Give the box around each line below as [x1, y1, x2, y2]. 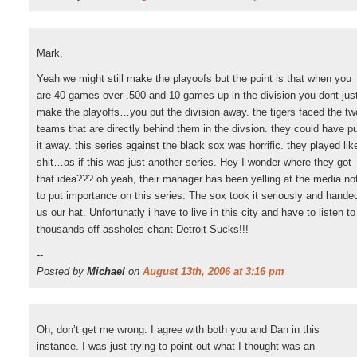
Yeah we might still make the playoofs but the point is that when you [37, 73, 351, 84]
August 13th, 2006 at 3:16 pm [143, 265, 284, 277]
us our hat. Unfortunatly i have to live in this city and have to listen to [37, 206, 355, 218]
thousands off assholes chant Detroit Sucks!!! [37, 223, 249, 235]
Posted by [37, 265, 87, 277]
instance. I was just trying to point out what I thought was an [37, 340, 315, 352]
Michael [87, 265, 125, 277]
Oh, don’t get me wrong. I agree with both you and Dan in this [37, 324, 320, 335]
